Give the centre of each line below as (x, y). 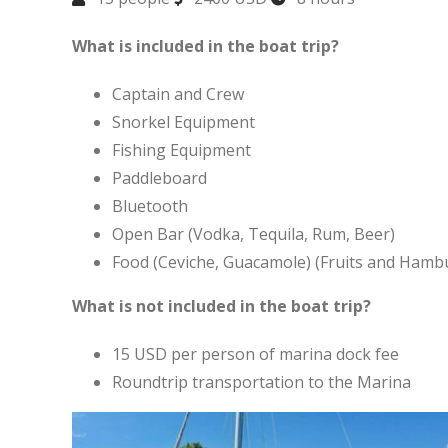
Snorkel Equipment (183, 122)
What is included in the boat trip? (205, 46)
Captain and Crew (177, 94)
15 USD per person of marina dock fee (255, 354)
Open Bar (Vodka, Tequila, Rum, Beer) (253, 234)
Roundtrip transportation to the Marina (261, 382)
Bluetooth (149, 206)
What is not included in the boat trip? (221, 306)
